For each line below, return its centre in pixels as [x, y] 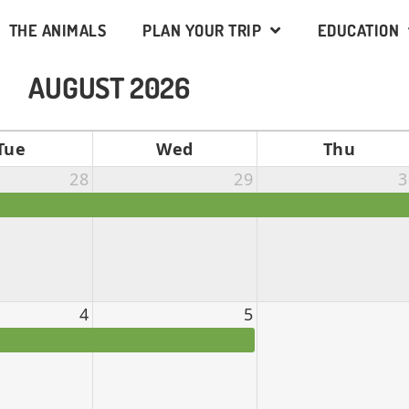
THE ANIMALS [57, 30]
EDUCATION [358, 30]
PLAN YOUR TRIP [202, 30]
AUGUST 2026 [110, 87]
